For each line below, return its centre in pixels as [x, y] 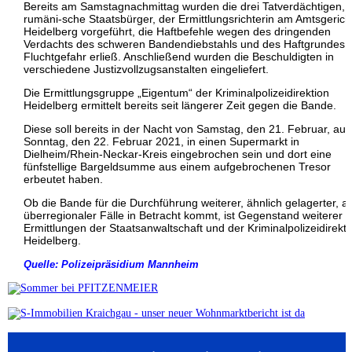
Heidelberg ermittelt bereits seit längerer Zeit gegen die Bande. [180, 105]
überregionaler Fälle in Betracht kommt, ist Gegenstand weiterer [183, 215]
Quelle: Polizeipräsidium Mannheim [111, 264]
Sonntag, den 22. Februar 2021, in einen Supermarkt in [161, 141]
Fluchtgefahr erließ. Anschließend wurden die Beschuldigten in [179, 56]
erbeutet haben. [63, 179]
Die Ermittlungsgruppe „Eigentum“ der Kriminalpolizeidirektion [176, 92]
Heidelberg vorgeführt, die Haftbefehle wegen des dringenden [177, 31]
